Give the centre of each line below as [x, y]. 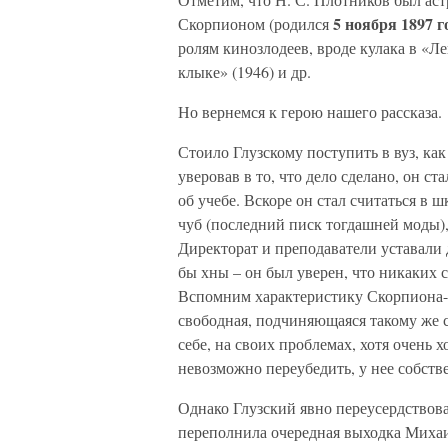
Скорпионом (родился [255, 23]
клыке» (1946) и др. [244, 71]
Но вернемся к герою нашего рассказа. [310, 111]
